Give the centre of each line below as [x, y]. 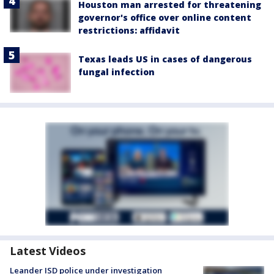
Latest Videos [48, 251]
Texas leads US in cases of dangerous [165, 59]
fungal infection [117, 72]
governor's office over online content [165, 17]
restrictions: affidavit [129, 30]
